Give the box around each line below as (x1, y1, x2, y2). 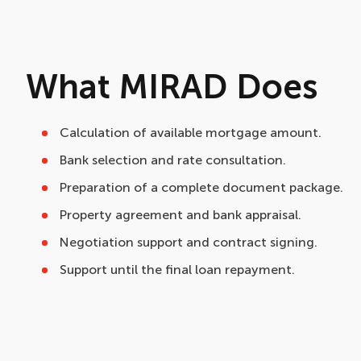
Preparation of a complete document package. (60, 180, 343, 195)
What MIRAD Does (26, 67, 318, 107)
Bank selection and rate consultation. (60, 152, 286, 168)
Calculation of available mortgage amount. (60, 125, 322, 140)
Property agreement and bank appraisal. (60, 207, 301, 222)
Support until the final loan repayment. (60, 262, 295, 277)
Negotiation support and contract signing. (60, 234, 317, 250)
